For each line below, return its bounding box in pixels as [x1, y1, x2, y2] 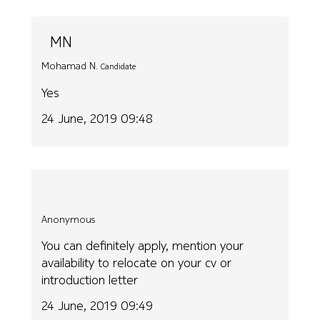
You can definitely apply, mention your [41, 236, 244, 254]
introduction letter [41, 270, 139, 289]
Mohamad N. [41, 59, 99, 74]
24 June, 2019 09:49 [41, 296, 154, 315]
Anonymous [41, 212, 96, 227]
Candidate [101, 61, 136, 73]
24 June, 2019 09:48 [41, 109, 154, 128]
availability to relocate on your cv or [41, 253, 232, 271]
